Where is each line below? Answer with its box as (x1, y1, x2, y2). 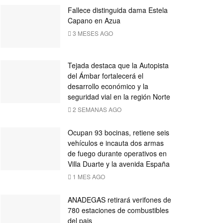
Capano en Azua (68, 15, 120, 25)
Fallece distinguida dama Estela (68, 5, 168, 15)
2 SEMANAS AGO (71, 105, 121, 113)
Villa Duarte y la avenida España (68, 158, 170, 169)
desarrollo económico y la (68, 81, 148, 91)
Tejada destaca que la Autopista (68, 60, 169, 70)
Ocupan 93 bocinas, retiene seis (68, 127, 169, 137)
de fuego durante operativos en (68, 148, 167, 158)
